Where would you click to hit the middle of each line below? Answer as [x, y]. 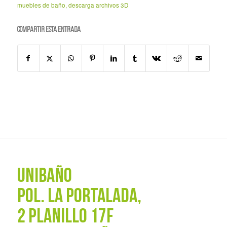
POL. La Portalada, [79, 197]
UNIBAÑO [44, 177]
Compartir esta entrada [49, 30]
